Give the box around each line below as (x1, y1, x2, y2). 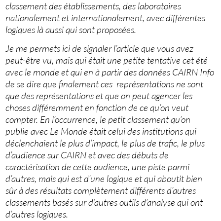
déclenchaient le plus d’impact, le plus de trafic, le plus (5, 137, 205, 149)
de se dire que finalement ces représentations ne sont (5, 78, 204, 90)
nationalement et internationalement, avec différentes (5, 12, 206, 24)
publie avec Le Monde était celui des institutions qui (5, 125, 197, 138)
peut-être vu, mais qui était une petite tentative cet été (5, 54, 208, 67)
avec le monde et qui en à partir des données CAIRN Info (5, 66, 215, 78)
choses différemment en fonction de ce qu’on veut (5, 102, 189, 114)
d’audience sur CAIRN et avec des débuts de (5, 149, 169, 161)
